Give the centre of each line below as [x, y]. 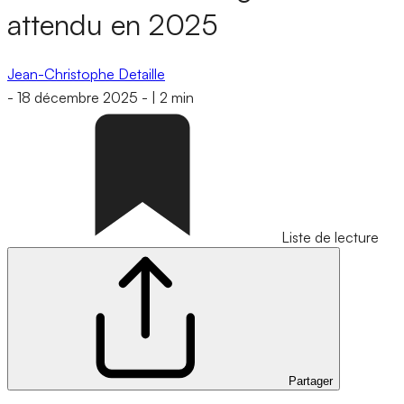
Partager [311, 381]
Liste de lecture [330, 238]
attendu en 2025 [113, 25]
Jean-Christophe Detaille [86, 73]
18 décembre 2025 [78, 98]
